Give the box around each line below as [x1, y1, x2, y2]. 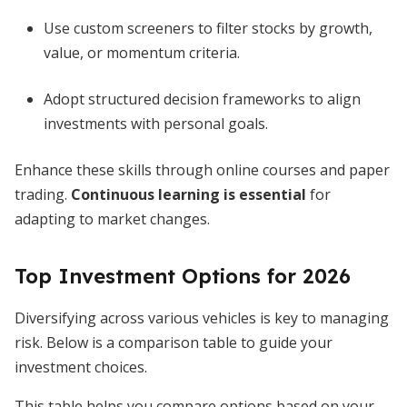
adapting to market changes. [15, 209, 210, 229]
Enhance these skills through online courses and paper [15, 160, 390, 180]
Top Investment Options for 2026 [15, 263, 351, 289]
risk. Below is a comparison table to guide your [15, 333, 333, 352]
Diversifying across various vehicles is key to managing [15, 308, 389, 328]
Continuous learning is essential [71, 184, 306, 204]
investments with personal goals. [44, 114, 268, 134]
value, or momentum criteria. [44, 43, 240, 63]
